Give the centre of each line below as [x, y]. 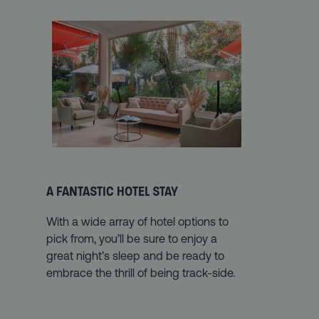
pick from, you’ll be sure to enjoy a [132, 238]
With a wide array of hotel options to [138, 221]
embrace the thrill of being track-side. [141, 272]
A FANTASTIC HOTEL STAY [113, 191]
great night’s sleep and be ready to [136, 255]
